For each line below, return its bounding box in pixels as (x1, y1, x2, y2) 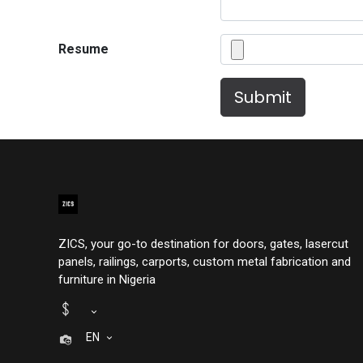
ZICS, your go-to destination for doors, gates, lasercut (58, 236, 348, 251)
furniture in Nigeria (58, 271, 156, 287)
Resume (58, 41, 109, 57)
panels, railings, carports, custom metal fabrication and (58, 254, 351, 269)
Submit (234, 86, 292, 109)
